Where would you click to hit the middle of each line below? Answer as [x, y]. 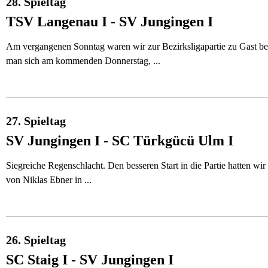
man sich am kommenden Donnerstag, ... [83, 61]
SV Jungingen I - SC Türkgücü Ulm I [120, 141]
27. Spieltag [36, 121]
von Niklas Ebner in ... [49, 180]
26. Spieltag [36, 240]
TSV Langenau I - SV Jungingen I [109, 22]
